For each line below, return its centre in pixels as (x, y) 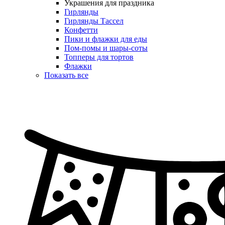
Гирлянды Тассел (94, 21)
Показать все (66, 75)
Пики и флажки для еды (106, 39)
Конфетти (81, 30)
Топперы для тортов (99, 57)
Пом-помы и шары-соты (106, 48)
